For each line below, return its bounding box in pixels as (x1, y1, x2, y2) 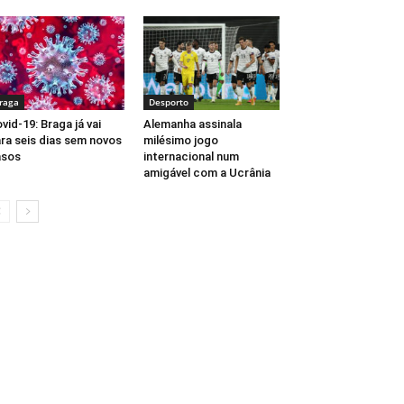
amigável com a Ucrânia (142, 166, 271, 180)
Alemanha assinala (142, 117, 242, 132)
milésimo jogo (142, 133, 218, 148)
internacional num (142, 150, 239, 164)
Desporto (148, 96, 188, 109)
